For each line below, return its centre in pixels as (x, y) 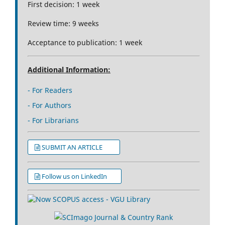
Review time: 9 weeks (63, 23)
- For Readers (50, 90)
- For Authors (49, 105)
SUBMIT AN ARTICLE (78, 147)
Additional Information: (69, 69)
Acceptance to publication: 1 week (85, 42)
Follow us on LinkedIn (78, 176)
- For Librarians (53, 120)
